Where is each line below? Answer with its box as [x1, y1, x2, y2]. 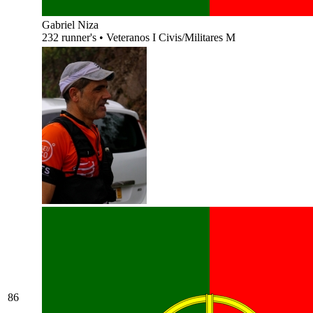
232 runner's [42, 31, 99, 43]
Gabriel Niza [42, 18, 99, 31]
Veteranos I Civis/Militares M [106, 31, 235, 43]
